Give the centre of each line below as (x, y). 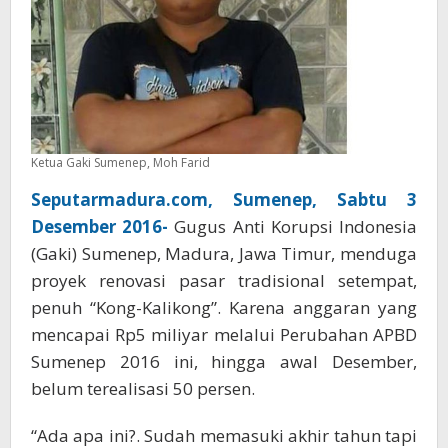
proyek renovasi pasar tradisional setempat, (224, 281)
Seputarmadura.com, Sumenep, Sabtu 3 (224, 200)
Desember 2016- (100, 227)
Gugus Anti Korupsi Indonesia (296, 227)
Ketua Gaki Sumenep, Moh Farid (120, 163)
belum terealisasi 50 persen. (143, 389)
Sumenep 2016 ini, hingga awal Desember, (224, 362)
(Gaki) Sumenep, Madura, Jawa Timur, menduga (224, 254)
